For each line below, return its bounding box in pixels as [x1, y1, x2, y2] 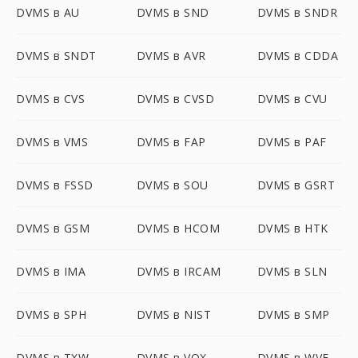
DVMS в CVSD [136, 91, 215, 106]
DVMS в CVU [257, 91, 328, 106]
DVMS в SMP [257, 307, 330, 322]
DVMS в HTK [257, 221, 328, 236]
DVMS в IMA [16, 264, 86, 279]
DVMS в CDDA [257, 48, 339, 63]
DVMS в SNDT [16, 48, 97, 63]
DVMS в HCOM [136, 221, 221, 236]
